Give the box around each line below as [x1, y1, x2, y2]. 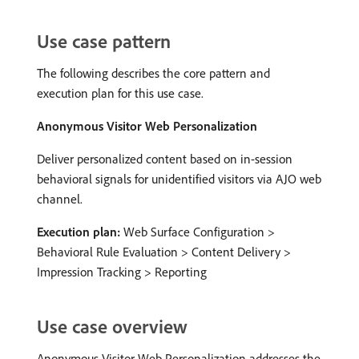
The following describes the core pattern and [37, 65, 270, 81]
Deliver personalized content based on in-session [37, 151, 292, 167]
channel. [37, 191, 83, 207]
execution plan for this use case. [37, 85, 204, 101]
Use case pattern [37, 29, 171, 53]
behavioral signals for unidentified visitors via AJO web [37, 171, 321, 187]
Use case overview [37, 314, 188, 338]
